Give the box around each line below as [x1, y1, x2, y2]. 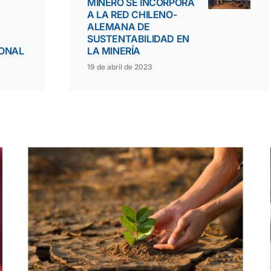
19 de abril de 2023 [87, 62, 152, 72]
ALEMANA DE [87, 21, 150, 33]
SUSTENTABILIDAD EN [87, 33, 189, 45]
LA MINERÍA [87, 45, 140, 57]
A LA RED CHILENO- [87, 8, 177, 21]
